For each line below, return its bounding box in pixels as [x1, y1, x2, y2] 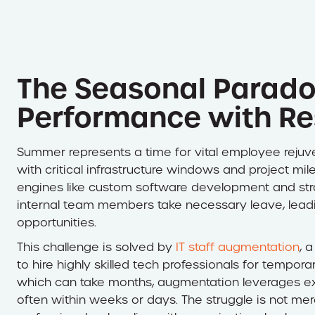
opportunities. [17, 215, 96, 230]
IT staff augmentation [176, 240, 300, 255]
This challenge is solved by [17, 240, 176, 255]
